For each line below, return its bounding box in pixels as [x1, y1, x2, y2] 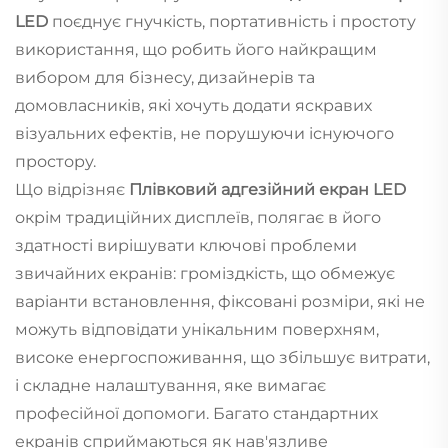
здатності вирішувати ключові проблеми [15, 235, 357, 255]
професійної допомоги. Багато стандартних [15, 403, 378, 423]
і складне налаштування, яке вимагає [15, 375, 326, 395]
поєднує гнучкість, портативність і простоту [52, 11, 416, 31]
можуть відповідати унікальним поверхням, [15, 319, 379, 339]
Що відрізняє [15, 179, 129, 199]
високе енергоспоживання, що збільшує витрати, [15, 347, 430, 367]
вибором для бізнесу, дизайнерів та [15, 67, 315, 87]
